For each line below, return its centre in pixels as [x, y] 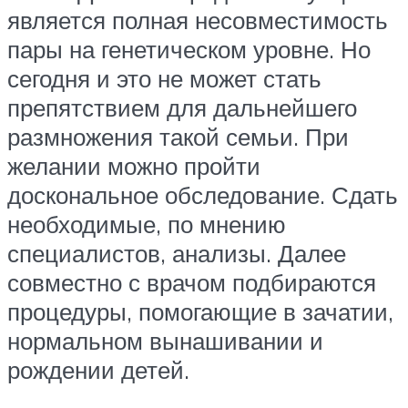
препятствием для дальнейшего [182, 108]
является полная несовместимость [198, 20]
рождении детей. [98, 370]
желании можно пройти [134, 166]
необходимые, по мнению [147, 224]
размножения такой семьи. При [178, 137]
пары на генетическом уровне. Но [189, 50]
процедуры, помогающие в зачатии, [200, 312]
